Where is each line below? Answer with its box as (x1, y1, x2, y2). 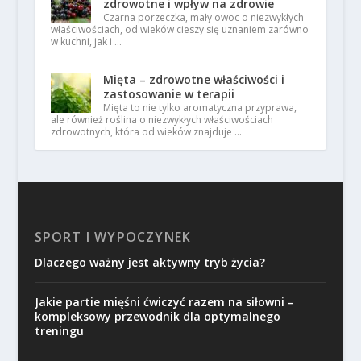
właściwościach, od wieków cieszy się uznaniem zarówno (50, 22, 309, 36)
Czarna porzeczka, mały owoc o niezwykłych (102, 10, 304, 24)
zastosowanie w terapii (102, 85, 234, 102)
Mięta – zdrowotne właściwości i (102, 71, 284, 87)
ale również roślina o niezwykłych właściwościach (50, 112, 273, 127)
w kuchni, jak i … (50, 34, 122, 48)
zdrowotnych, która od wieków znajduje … (50, 124, 242, 139)
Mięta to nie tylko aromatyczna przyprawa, (102, 100, 297, 114)
